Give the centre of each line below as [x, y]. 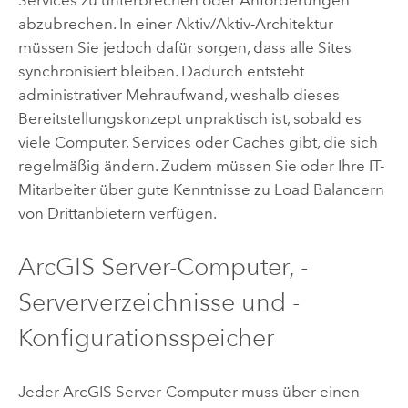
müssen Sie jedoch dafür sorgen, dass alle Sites [184, 47]
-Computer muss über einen [260, 391]
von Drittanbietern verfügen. [117, 213]
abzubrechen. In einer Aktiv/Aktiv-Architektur [175, 23]
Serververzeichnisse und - [158, 302]
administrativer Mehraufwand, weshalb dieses [178, 94]
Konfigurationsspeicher [146, 338]
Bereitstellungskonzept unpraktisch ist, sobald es [189, 118]
